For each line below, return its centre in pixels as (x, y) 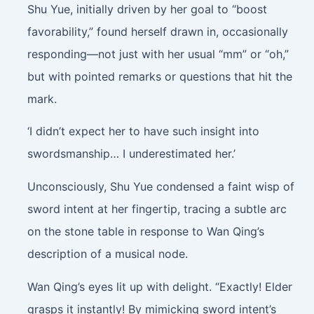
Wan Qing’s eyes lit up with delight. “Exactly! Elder (159, 286)
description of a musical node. (107, 253)
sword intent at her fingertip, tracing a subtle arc (157, 209)
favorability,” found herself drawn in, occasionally (157, 31)
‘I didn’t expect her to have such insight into (143, 131)
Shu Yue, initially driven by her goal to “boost (147, 9)
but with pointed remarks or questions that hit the (159, 76)
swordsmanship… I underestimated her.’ (131, 154)
